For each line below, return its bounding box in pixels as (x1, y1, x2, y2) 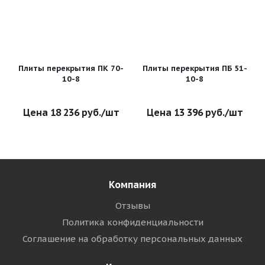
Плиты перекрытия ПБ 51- (142, 63, 247, 73)
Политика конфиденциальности (62, 216, 203, 228)
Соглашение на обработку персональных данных (22, 233, 243, 244)
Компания (109, 179, 156, 190)
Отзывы (115, 200, 150, 211)
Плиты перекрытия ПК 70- (18, 63, 124, 73)
